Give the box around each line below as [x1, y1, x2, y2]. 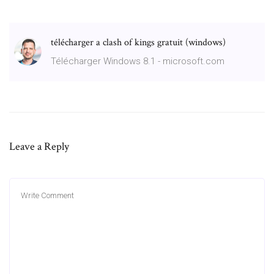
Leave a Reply [9, 139, 69, 154]
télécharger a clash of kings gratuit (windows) [51, 35, 226, 49]
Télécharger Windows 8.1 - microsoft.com [51, 55, 224, 67]
